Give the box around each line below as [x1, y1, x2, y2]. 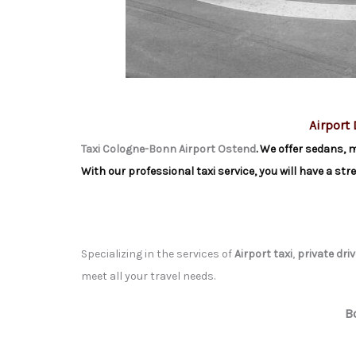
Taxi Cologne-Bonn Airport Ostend [81, 141, 256, 156]
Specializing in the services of [81, 247, 234, 261]
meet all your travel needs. [81, 269, 215, 284]
